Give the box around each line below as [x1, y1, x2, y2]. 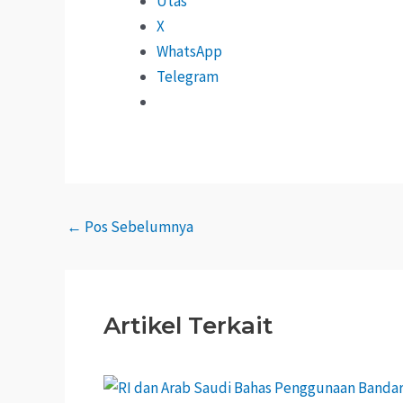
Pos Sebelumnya [82, 216, 193, 237]
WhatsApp [157, 41, 222, 62]
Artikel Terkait [103, 311, 273, 341]
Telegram [157, 67, 219, 87]
